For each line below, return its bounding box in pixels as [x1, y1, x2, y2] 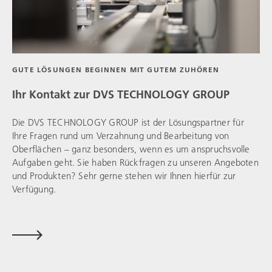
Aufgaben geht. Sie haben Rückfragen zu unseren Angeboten [12, 156, 259, 169]
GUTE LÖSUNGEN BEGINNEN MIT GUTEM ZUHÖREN [12, 65, 220, 75]
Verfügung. [12, 183, 56, 195]
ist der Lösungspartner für [138, 116, 244, 129]
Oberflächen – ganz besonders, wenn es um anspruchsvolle [12, 143, 250, 155]
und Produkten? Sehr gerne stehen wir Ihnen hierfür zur [12, 169, 236, 182]
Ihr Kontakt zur [12, 87, 93, 102]
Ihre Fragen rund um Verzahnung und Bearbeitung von [12, 129, 229, 142]
